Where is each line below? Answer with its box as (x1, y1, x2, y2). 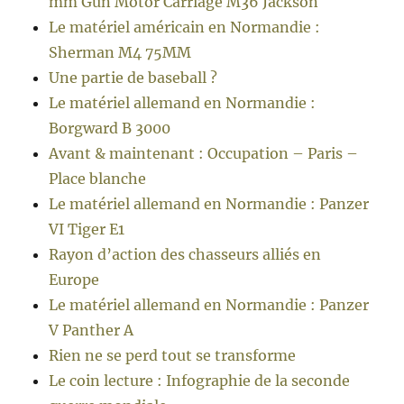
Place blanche (49, 170, 147, 188)
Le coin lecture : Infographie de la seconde (49, 372, 351, 390)
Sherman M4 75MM (49, 43, 192, 62)
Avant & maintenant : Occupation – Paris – (49, 144, 359, 163)
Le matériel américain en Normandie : (49, 18, 321, 37)
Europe (49, 271, 100, 289)
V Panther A (49, 321, 134, 340)
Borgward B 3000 (49, 119, 171, 138)
